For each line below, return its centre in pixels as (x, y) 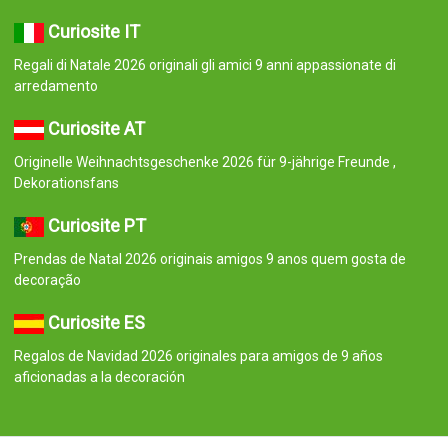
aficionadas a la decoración (99, 376)
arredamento (55, 85)
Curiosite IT (93, 31)
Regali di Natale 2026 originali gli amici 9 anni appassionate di (204, 64)
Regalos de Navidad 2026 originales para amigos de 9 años (198, 355)
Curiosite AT (96, 128)
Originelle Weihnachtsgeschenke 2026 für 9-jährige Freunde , (204, 161)
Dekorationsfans (66, 182)
